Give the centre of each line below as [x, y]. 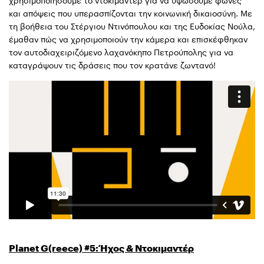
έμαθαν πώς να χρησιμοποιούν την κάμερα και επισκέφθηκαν [128, 39]
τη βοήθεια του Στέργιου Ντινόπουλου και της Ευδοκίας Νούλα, [132, 26]
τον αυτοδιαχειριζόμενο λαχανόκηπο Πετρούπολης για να [121, 52]
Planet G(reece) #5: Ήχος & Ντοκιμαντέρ [101, 247]
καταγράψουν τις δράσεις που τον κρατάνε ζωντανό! [112, 65]
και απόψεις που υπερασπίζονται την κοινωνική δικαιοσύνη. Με [131, 13]
